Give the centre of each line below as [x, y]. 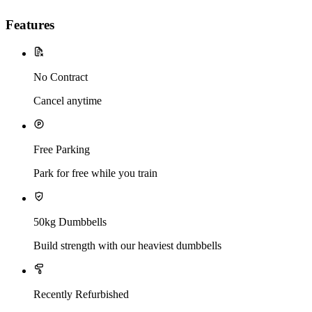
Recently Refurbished [81, 294]
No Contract [61, 77]
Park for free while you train [95, 173]
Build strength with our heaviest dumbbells [127, 245]
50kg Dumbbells [70, 221]
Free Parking [62, 149]
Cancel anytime [68, 100]
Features [30, 24]
